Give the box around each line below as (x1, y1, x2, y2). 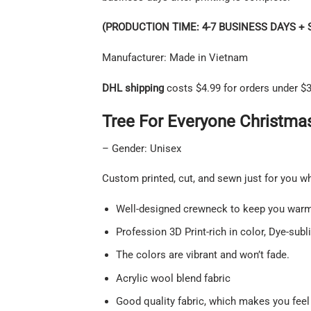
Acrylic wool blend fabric (115, 271, 230, 285)
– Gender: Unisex (102, 142, 181, 155)
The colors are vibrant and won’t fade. (115, 249, 289, 262)
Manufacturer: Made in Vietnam (102, 51, 248, 65)
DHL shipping (102, 81, 164, 94)
